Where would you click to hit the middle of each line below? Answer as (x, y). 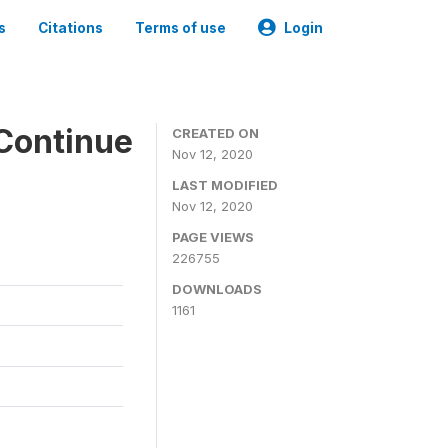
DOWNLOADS (217, 289)
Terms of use (180, 28)
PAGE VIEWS (213, 237)
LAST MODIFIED (225, 185)
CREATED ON (215, 133)
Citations (70, 28)
